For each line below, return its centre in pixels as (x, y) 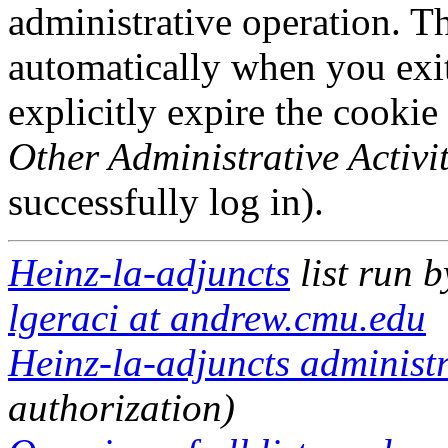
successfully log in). (166, 201)
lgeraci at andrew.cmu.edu (217, 317)
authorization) (121, 407)
